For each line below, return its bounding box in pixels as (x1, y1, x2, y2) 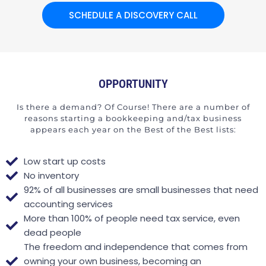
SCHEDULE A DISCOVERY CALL (68, 8, 198, 21)
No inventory (24, 169, 79, 182)
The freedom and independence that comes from (24, 240, 248, 253)
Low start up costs (24, 154, 106, 167)
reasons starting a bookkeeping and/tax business (24, 113, 242, 123)
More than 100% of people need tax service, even (24, 211, 240, 224)
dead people (24, 226, 81, 239)
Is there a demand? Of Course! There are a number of (16, 102, 250, 112)
